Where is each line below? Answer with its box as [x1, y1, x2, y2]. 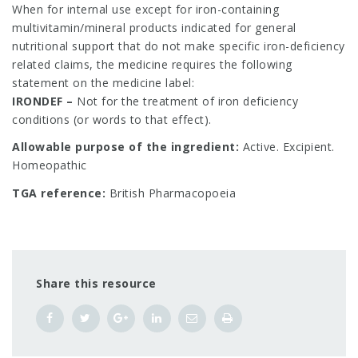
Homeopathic [12, 157, 87, 173]
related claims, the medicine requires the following [12, 56, 292, 72]
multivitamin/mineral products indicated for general [12, 19, 296, 35]
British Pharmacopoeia [105, 185, 236, 201]
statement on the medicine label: [12, 74, 194, 90]
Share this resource [36, 275, 157, 291]
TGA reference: [12, 185, 105, 201]
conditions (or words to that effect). [12, 111, 212, 127]
